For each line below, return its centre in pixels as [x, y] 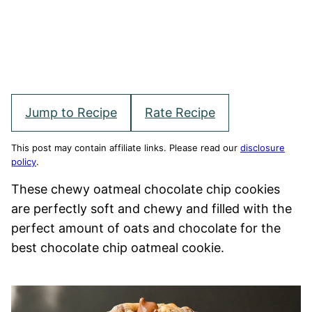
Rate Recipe [180, 112]
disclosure [263, 148]
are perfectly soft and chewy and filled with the [151, 209]
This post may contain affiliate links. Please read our [126, 148]
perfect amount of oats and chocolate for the [146, 228]
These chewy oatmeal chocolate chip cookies [146, 189]
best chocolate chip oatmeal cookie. [118, 248]
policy [24, 162]
